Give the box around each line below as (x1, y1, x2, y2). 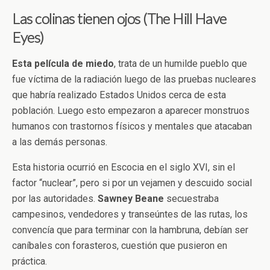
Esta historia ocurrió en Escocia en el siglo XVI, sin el (12, 161, 235, 173)
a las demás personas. (12, 136, 107, 148)
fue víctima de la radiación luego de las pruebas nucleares (12, 73, 256, 85)
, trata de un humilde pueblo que (114, 57, 247, 69)
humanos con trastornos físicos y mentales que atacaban (12, 120, 252, 132)
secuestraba (164, 192, 219, 204)
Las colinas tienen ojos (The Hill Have (12, 9, 227, 27)
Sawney (98, 192, 133, 204)
